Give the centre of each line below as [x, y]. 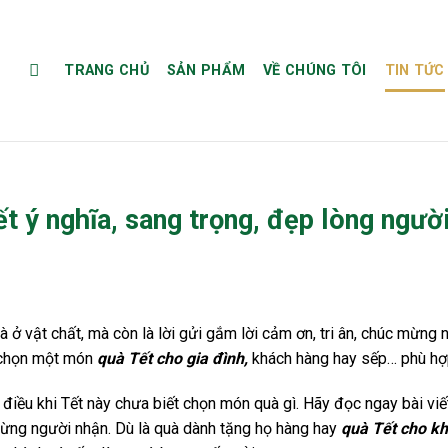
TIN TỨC [414, 70]
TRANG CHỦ [106, 70]
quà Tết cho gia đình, [172, 358]
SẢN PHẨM [206, 70]
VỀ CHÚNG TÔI [315, 70]
